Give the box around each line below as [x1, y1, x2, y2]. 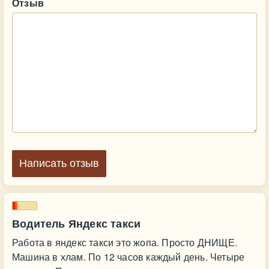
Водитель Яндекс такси [12, 216, 141, 231]
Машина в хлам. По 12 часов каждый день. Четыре [12, 250, 245, 264]
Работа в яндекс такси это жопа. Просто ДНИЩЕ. [12, 235, 238, 249]
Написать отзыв [19, 157, 99, 169]
